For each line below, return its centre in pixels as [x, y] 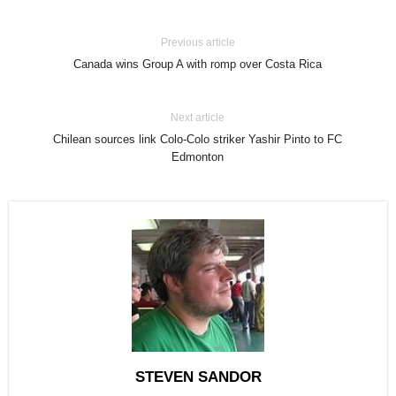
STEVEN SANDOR [198, 377]
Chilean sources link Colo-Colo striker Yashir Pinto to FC [198, 139]
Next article [198, 118]
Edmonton [198, 157]
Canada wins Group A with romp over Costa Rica [198, 64]
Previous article [198, 42]
